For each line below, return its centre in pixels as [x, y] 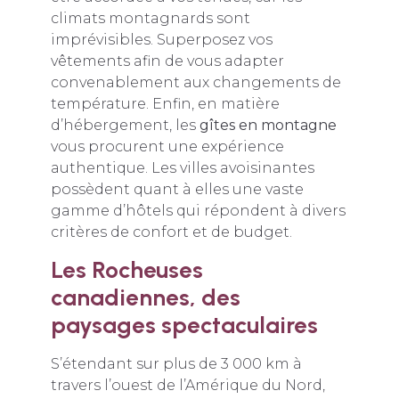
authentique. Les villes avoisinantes [182, 168]
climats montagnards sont [150, 19]
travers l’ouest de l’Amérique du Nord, [187, 385]
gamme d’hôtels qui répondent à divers [198, 211]
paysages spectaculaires [184, 325]
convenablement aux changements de [195, 83]
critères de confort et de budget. [171, 232]
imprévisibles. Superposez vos [161, 40]
